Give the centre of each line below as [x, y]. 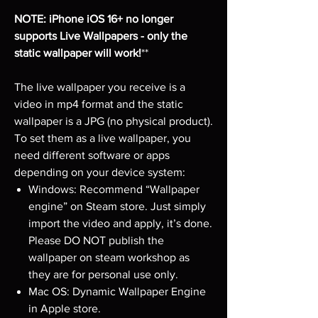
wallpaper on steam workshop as [109, 257]
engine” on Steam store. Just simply [117, 206]
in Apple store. [65, 308]
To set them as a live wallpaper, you [103, 138]
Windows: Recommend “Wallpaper [114, 189]
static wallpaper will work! [78, 53]
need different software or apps [92, 155]
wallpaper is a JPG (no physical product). [114, 121]
